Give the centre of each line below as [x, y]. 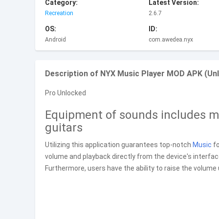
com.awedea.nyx [171, 40]
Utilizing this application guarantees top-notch [119, 145]
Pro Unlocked [66, 93]
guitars [64, 128]
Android [55, 40]
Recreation [59, 13]
